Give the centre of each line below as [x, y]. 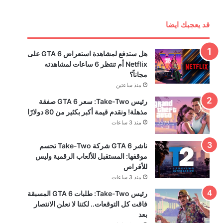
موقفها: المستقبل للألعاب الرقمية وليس [92, 156]
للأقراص [136, 166]
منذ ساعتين [129, 85]
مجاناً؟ [139, 74]
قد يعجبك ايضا [188, 24]
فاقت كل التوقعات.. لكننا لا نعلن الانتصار [91, 204]
